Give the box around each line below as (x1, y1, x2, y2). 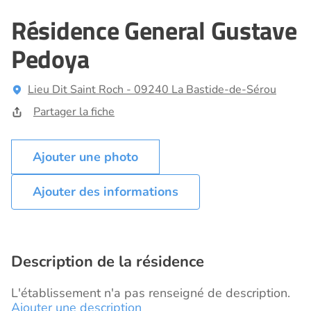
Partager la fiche (33, 104, 115, 120)
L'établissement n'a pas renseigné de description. (11, 285, 290, 302)
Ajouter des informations (33, 183, 178, 201)
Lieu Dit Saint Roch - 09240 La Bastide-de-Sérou (28, 82, 276, 98)
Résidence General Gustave (11, 11, 297, 50)
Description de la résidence (11, 251, 204, 273)
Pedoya (11, 40, 90, 78)
